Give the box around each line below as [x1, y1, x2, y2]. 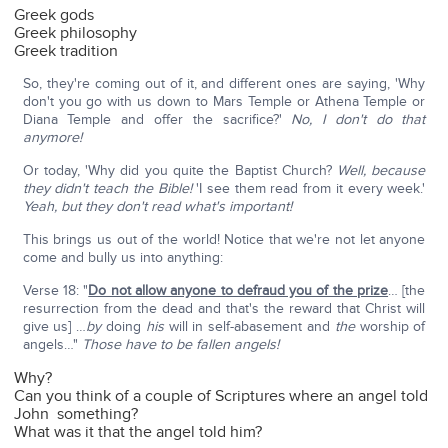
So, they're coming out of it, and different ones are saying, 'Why [22, 75, 426, 93]
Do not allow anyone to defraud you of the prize [88, 282, 389, 300]
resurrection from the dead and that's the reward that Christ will [22, 300, 426, 318]
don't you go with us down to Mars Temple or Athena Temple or [22, 93, 426, 111]
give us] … [22, 318, 87, 336]
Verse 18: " [22, 282, 89, 300]
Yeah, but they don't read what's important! [22, 198, 292, 216]
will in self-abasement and [168, 318, 335, 336]
